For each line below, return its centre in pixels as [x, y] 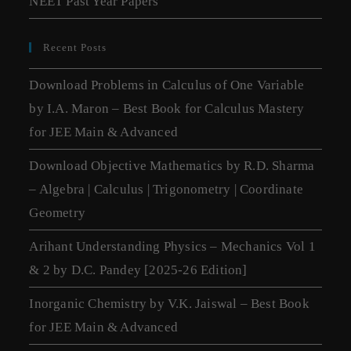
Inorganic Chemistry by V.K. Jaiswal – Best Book [169, 304]
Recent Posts [75, 48]
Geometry [58, 213]
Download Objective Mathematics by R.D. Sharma [172, 166]
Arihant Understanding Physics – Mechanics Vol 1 [172, 247]
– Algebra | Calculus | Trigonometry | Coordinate [166, 190]
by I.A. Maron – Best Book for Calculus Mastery [167, 109]
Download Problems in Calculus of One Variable [167, 85]
